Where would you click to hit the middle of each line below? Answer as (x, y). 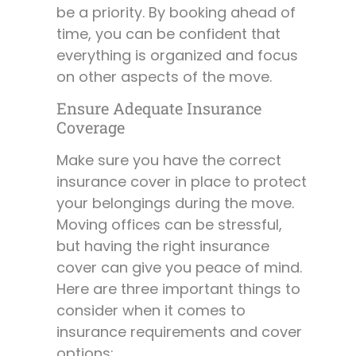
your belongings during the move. (175, 203)
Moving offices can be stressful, (169, 224)
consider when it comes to (151, 310)
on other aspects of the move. (164, 76)
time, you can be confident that (168, 33)
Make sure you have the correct (169, 160)
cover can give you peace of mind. (179, 267)
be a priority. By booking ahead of (176, 12)
